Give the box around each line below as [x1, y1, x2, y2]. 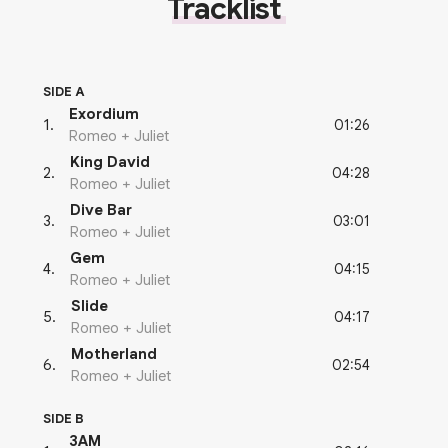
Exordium [69, 105, 139, 124]
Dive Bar [70, 201, 132, 220]
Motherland [71, 345, 157, 364]
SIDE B [43, 410, 84, 428]
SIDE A [43, 83, 85, 101]
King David [70, 153, 150, 172]
